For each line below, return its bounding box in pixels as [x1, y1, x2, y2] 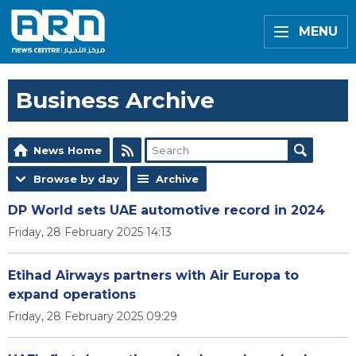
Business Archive [16, 87, 215, 114]
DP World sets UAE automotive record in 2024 [8, 203, 325, 218]
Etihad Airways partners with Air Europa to [8, 268, 299, 283]
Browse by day [33, 172, 119, 185]
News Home [33, 144, 102, 157]
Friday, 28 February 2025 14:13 [8, 225, 172, 239]
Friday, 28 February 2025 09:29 [8, 309, 177, 323]
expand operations [8, 287, 136, 302]
